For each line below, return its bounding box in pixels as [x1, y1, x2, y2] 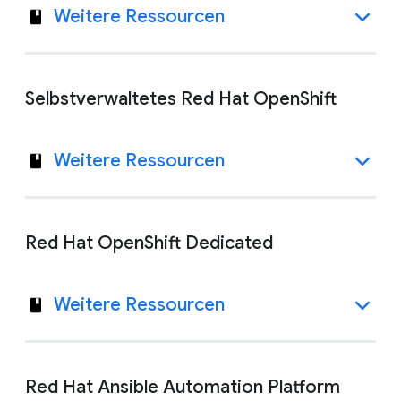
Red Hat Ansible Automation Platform [25, 376, 340, 398]
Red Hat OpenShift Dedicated [25, 232, 273, 254]
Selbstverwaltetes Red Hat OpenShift [25, 88, 337, 110]
